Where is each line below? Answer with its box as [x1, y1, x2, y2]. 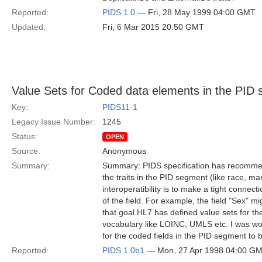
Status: [12, 132, 37, 141]
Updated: [12, 22, 46, 32]
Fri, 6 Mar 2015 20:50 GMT [102, 22, 204, 32]
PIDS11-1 [102, 102, 137, 112]
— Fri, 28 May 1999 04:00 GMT [135, 8, 256, 17]
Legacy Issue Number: [12, 117, 95, 126]
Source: [12, 146, 40, 156]
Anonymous [102, 146, 146, 156]
